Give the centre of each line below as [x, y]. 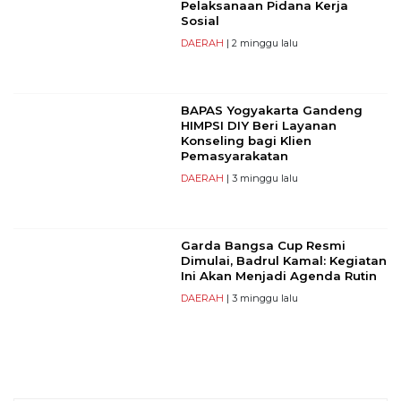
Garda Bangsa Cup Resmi [263, 246]
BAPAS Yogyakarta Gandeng [271, 111]
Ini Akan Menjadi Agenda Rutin [278, 276]
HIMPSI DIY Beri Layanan [258, 126]
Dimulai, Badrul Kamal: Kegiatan [283, 261]
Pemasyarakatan [234, 156]
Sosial [200, 21]
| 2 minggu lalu [260, 43]
